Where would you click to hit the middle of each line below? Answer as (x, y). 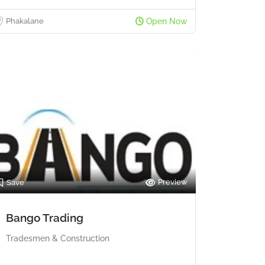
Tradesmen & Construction (58, 238)
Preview (173, 182)
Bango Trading (45, 217)
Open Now (166, 21)
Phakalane (25, 21)
